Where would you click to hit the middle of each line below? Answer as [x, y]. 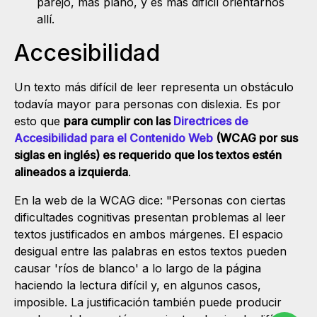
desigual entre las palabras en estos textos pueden [150, 251]
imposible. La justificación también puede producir [148, 302]
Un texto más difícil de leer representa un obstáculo [154, 87]
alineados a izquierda [71, 172]
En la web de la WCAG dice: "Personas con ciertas [150, 200]
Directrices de [211, 121]
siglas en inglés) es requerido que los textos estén [148, 155]
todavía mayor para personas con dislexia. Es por [148, 104]
